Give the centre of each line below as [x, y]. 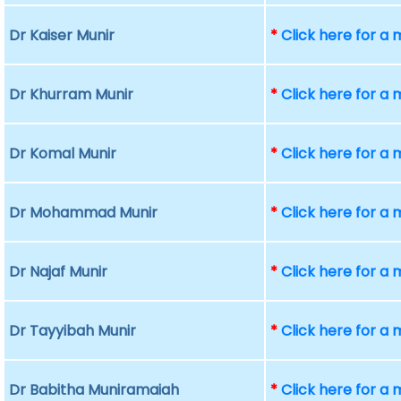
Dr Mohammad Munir [84, 213]
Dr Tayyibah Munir [73, 331]
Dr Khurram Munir [72, 94]
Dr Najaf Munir [59, 272]
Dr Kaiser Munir [62, 35]
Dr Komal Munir [63, 154]
